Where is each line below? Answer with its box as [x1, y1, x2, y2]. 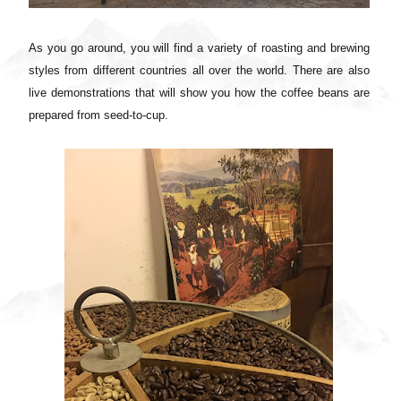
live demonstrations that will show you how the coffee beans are [29, 85, 370, 99]
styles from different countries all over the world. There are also [29, 63, 370, 77]
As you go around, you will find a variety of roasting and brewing [29, 40, 370, 55]
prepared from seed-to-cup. [29, 107, 172, 122]
